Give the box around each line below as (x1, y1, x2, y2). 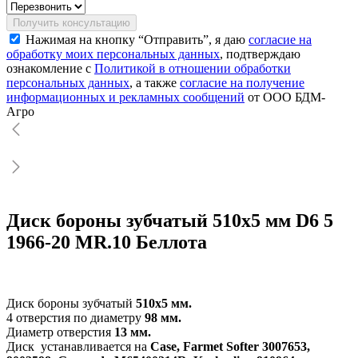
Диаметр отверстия (6, 324, 114, 339)
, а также (129, 75, 180, 89)
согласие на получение (180, 75, 304, 89)
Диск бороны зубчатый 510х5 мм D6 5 (6, 209, 333, 231)
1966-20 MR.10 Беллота (6, 231, 207, 253)
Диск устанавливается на (6, 339, 150, 353)
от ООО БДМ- (245, 89, 325, 104)
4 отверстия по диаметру (6, 310, 145, 324)
